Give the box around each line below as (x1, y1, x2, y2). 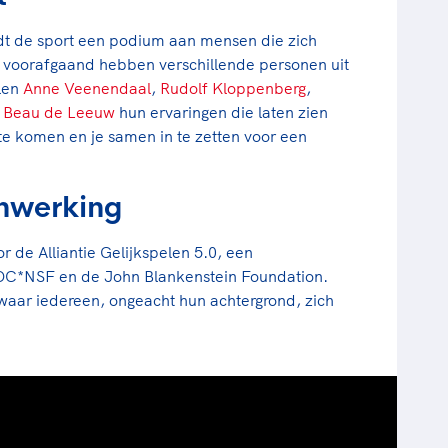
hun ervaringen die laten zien (115, 101, 328, 122)
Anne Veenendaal (23, 77, 151, 98)
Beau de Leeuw (3, 101, 115, 122)
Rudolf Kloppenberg (160, 77, 306, 98)
